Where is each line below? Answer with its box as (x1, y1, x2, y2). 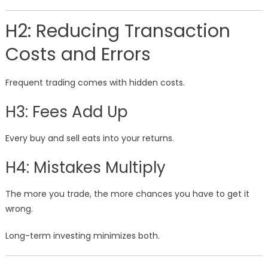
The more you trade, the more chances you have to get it (5, 188, 249, 200)
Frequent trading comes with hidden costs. (5, 77, 185, 89)
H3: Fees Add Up (5, 101, 128, 123)
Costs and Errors (5, 42, 151, 68)
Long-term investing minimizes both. (5, 230, 160, 242)
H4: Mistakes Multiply (5, 157, 166, 179)
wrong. (5, 203, 33, 215)
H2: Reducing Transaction (5, 19, 230, 44)
